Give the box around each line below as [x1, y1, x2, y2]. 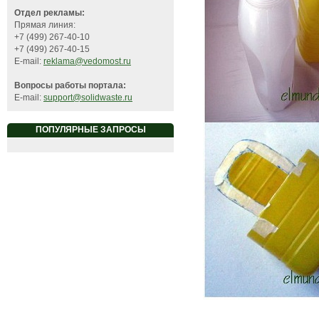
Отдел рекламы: [14, 8, 85, 19]
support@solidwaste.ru [43, 93, 132, 103]
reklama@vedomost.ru [43, 56, 131, 67]
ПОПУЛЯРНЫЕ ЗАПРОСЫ [35, 125, 146, 135]
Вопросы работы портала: [14, 80, 126, 91]
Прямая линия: [14, 20, 75, 31]
